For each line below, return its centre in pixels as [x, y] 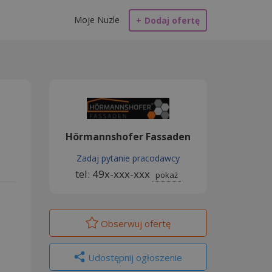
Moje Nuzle [97, 20]
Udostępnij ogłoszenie [134, 257]
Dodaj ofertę [172, 20]
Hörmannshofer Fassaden [128, 137]
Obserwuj [120, 223]
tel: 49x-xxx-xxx [114, 174]
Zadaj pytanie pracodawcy [128, 158]
